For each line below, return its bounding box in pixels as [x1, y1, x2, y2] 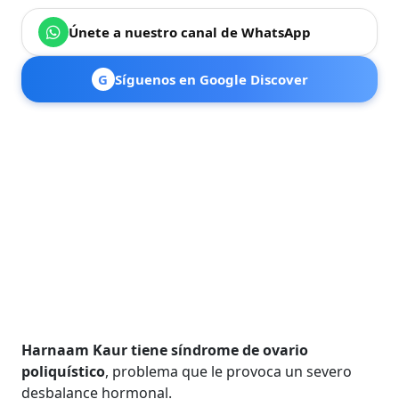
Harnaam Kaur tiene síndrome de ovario [21, 339, 309, 360]
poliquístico [21, 361, 106, 381]
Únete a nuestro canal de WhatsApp [69, 22, 312, 41]
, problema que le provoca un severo [105, 361, 353, 381]
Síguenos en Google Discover [114, 69, 308, 88]
